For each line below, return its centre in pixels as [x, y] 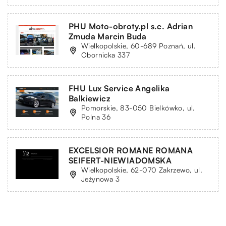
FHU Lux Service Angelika [119, 88]
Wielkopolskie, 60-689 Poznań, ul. [139, 45]
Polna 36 [96, 117]
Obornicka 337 [106, 54]
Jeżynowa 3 [101, 179]
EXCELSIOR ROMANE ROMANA [131, 150]
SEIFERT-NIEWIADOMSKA [120, 160]
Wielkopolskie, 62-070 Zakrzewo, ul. [142, 169]
